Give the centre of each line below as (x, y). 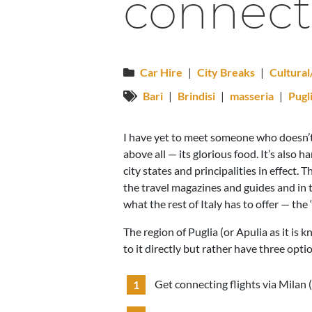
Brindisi (196, 96)
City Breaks (226, 72)
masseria (252, 96)
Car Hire (161, 72)
